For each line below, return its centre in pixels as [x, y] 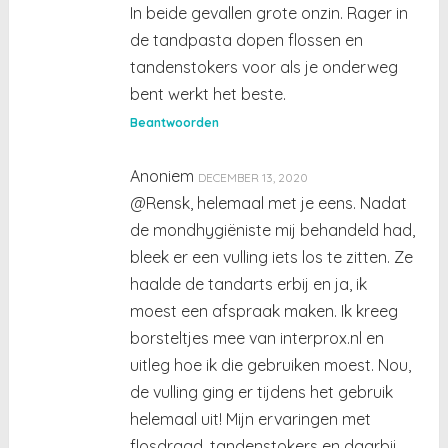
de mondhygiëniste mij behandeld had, [273, 229]
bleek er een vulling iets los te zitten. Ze [272, 256]
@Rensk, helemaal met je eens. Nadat [269, 202]
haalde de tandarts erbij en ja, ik [249, 283]
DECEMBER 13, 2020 [253, 177]
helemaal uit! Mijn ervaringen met [251, 418]
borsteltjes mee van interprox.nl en [257, 337]
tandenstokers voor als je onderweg [264, 66]
